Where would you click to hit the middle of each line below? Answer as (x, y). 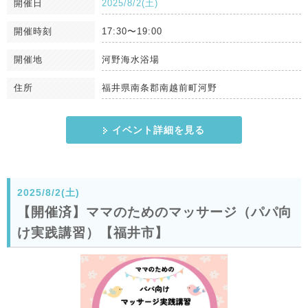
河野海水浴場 (131, 60)
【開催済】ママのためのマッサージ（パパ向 (155, 212)
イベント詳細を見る (158, 130)
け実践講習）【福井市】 (93, 233)
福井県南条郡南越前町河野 (159, 88)
